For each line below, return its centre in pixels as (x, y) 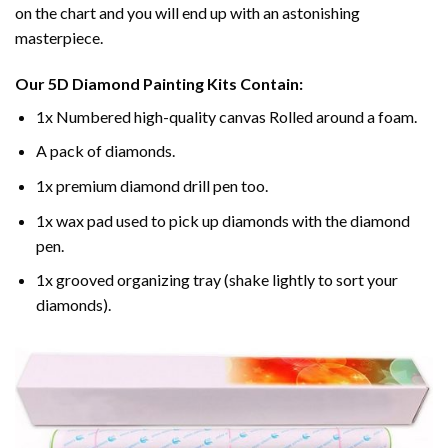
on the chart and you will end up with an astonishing (187, 12)
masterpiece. (59, 37)
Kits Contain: (253, 83)
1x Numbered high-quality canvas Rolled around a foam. (226, 116)
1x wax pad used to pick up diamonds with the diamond (222, 220)
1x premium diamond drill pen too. (151, 185)
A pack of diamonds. (105, 151)
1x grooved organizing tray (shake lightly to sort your (216, 280)
